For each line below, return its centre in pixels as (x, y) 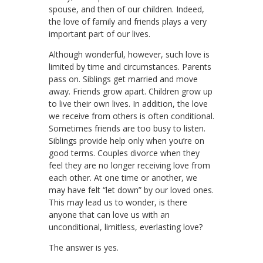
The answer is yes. (84, 247)
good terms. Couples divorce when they (124, 153)
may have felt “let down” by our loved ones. (131, 190)
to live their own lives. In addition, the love (128, 104)
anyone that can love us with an (109, 215)
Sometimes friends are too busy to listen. (127, 128)
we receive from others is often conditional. (131, 116)
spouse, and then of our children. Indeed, (127, 9)
